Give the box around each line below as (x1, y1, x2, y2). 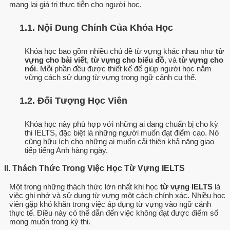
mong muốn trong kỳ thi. (9, 217, 90, 226)
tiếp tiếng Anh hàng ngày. (25, 146, 108, 155)
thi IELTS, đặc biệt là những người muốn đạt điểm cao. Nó (25, 128, 219, 138)
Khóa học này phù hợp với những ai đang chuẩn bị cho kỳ (25, 120, 218, 129)
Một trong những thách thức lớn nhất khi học (9, 182, 160, 191)
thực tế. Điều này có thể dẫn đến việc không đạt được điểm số (9, 208, 218, 218)
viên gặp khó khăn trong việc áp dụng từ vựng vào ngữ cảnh (9, 200, 211, 209)
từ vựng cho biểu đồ (91, 55, 164, 64)
